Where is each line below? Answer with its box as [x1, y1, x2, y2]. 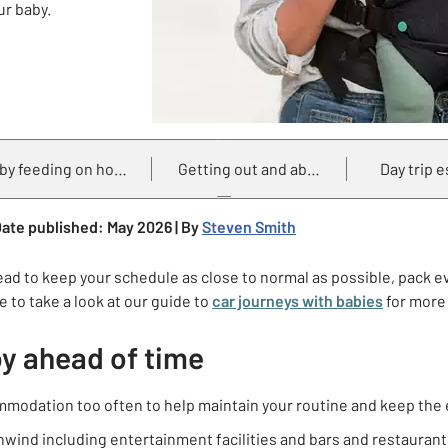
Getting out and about [178, 159, 332, 178]
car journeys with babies [212, 291, 383, 310]
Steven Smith [201, 217, 296, 236]
